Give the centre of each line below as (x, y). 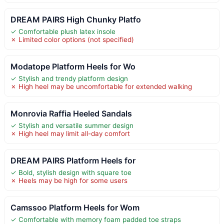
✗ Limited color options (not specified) (72, 39)
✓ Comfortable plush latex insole (63, 31)
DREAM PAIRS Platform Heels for (73, 160)
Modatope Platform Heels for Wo (73, 66)
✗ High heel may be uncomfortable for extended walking (101, 86)
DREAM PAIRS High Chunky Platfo (76, 19)
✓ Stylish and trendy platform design (69, 78)
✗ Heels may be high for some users (69, 180)
